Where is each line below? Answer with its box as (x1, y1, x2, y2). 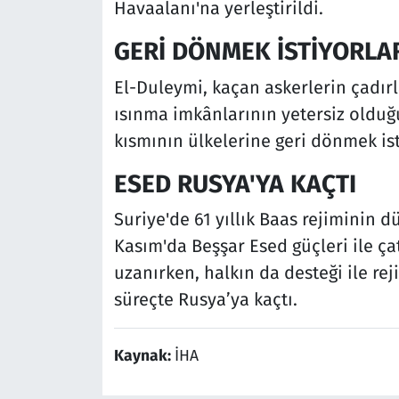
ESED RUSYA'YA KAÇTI (113, 168, 356, 199)
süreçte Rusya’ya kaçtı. (113, 289, 297, 311)
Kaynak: (113, 346, 175, 366)
